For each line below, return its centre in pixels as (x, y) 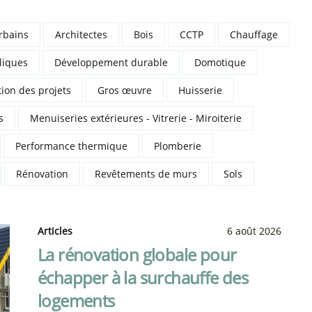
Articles (55, 231)
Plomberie (178, 146)
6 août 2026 (254, 231)
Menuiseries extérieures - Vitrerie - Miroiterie (136, 118)
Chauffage (254, 34)
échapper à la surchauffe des (143, 278)
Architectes (81, 34)
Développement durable (111, 62)
